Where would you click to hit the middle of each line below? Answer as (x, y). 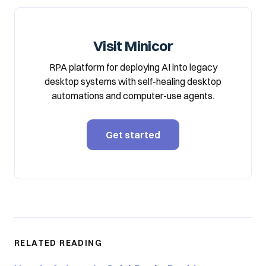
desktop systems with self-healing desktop (133, 81)
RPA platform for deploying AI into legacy (133, 67)
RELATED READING (58, 243)
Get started (133, 135)
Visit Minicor (133, 46)
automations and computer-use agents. (133, 96)
